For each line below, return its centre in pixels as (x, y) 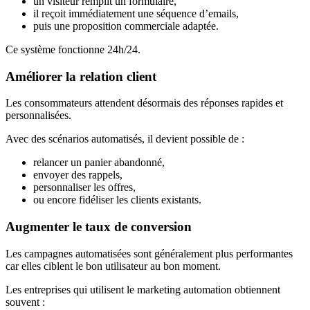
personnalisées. (38, 116)
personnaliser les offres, (84, 188)
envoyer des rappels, (78, 175)
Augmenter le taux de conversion (99, 227)
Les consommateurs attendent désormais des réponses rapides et (144, 103)
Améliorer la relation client (81, 76)
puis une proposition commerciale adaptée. (126, 26)
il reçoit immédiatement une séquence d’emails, (136, 13)
